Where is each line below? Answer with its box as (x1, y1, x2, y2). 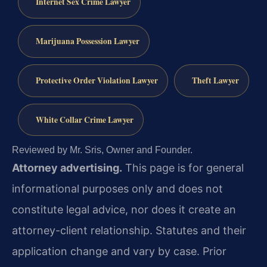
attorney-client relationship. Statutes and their (12, 223, 246, 237)
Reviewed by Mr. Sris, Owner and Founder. (12, 144, 193, 155)
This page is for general (122, 161, 244, 174)
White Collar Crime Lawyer (35, 113, 133, 126)
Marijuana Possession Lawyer (35, 35, 139, 48)
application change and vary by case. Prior (12, 244, 226, 257)
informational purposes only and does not (12, 182, 223, 195)
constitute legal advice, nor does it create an (12, 203, 236, 216)
